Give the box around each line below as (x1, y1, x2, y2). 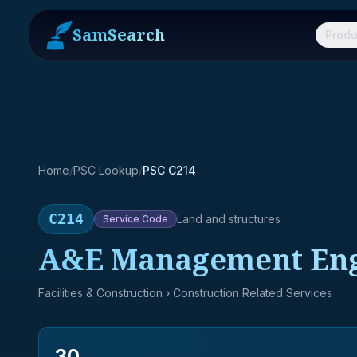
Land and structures (177, 212, 280, 226)
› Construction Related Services (163, 286, 332, 300)
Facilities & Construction (38, 286, 163, 300)
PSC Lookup (73, 163, 139, 177)
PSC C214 (143, 163, 196, 177)
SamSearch (73, 24, 165, 45)
